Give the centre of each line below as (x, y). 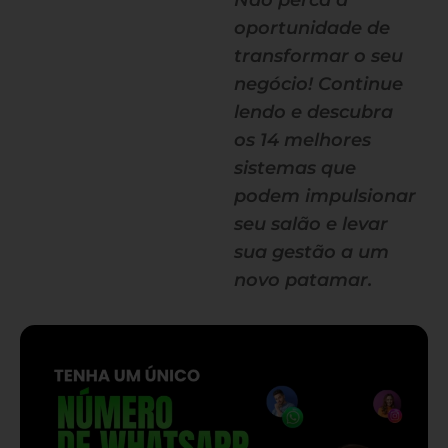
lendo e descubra (313, 112)
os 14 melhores (302, 140)
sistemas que (295, 168)
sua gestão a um (311, 252)
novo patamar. (303, 280)
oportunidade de (312, 28)
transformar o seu (318, 56)
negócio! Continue (318, 84)
